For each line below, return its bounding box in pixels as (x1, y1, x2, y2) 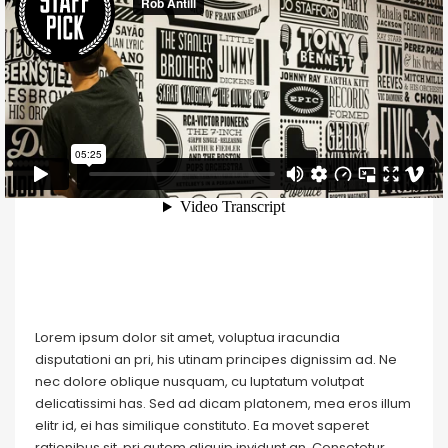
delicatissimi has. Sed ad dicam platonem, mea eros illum (35, 394, 411, 413)
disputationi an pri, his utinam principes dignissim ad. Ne (35, 350, 397, 369)
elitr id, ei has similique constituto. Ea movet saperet (35, 416, 369, 435)
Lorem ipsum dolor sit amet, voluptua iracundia (35, 328, 340, 347)
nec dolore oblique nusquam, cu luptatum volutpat (35, 372, 364, 391)
